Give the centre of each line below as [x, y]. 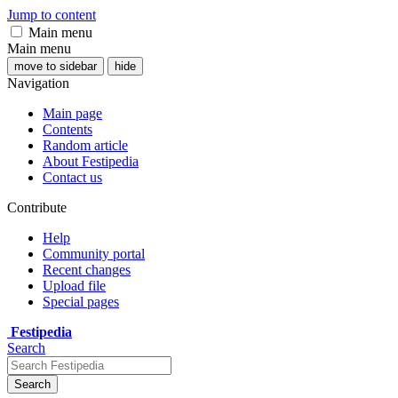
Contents [68, 129]
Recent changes [87, 270]
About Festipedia [91, 161]
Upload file [74, 286]
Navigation [38, 83]
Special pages [81, 302]
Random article [85, 145]
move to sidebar [56, 66]
